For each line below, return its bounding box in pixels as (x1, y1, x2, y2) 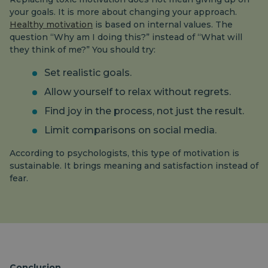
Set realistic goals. (44, 67, 132, 78)
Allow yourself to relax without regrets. (44, 86, 231, 98)
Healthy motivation (10, 19, 93, 30)
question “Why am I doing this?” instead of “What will (10, 32, 242, 42)
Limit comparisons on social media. (44, 124, 217, 136)
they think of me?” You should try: (10, 44, 156, 55)
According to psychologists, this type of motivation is (10, 148, 239, 159)
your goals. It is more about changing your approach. (10, 7, 237, 17)
